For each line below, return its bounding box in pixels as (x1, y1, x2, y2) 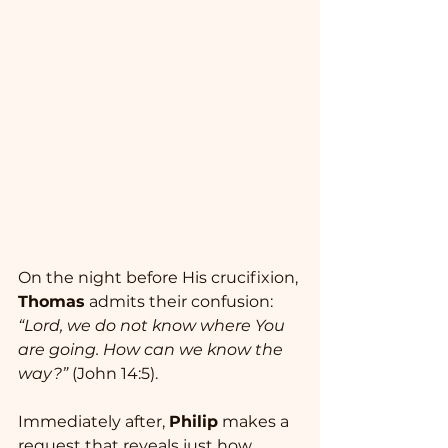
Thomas (18, 292, 85, 312)
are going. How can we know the (18, 340, 287, 360)
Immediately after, (18, 412, 169, 432)
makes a (218, 412, 293, 432)
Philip (169, 412, 218, 432)
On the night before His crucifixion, (18, 268, 302, 288)
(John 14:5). (68, 364, 162, 384)
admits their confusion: (85, 292, 277, 312)
